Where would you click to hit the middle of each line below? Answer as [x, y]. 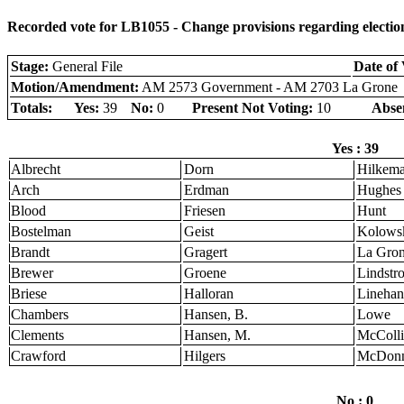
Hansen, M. [217, 335]
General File [86, 66]
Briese [29, 293]
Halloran [209, 293]
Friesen [205, 210]
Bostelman [41, 231]
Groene [205, 272]
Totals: [32, 107]
